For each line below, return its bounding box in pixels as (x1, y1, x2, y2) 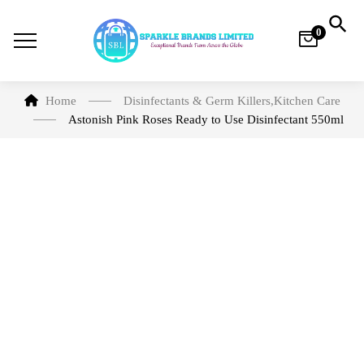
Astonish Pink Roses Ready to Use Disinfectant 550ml (67, 113, 344, 126)
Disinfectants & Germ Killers (123, 94, 271, 107)
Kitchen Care (273, 94, 340, 107)
